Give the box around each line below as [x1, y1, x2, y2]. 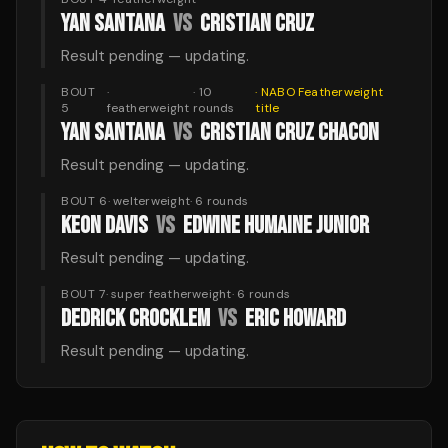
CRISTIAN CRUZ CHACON [200, 118, 379, 147]
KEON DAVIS [61, 211, 148, 240]
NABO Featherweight [260, 84, 384, 100]
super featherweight [111, 286, 232, 302]
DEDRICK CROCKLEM [61, 304, 210, 333]
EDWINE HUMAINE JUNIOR [183, 211, 369, 240]
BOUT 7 [61, 286, 106, 302]
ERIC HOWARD [245, 304, 346, 333]
